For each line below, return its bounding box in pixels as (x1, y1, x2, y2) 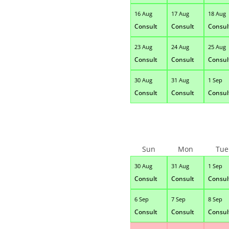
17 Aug (171, 9, 189, 17)
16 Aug (134, 9, 152, 17)
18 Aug (208, 9, 226, 17)
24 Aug (171, 42, 189, 51)
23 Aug (134, 42, 152, 51)
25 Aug (208, 42, 226, 51)
